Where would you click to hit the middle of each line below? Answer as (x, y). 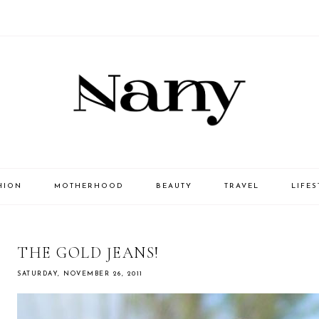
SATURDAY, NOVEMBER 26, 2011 (80, 274)
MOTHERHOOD (89, 187)
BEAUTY (174, 187)
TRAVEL (241, 187)
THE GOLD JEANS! (88, 253)
